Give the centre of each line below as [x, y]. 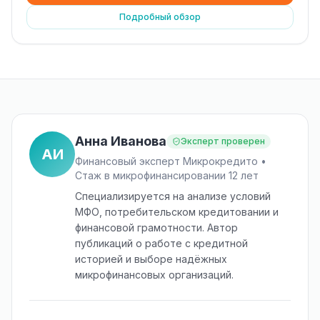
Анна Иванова [121, 141]
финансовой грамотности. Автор [156, 227]
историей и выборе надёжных [151, 259]
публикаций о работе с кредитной [161, 243]
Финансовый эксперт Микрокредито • [171, 161]
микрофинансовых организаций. [154, 275]
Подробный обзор [160, 17]
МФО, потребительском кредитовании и [177, 212]
